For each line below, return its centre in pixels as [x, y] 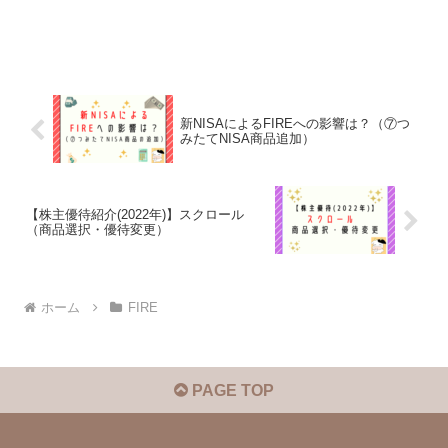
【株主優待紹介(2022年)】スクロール [135, 214]
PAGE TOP [231, 391]
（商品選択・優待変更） [97, 229]
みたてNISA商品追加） [247, 138]
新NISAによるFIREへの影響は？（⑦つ [294, 123]
